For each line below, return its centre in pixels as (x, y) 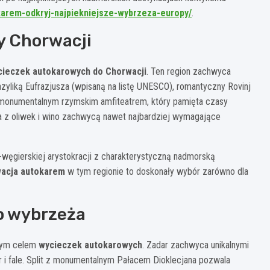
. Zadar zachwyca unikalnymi (196, 245)
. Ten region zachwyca (189, 72)
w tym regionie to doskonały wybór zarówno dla (157, 172)
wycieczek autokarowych (90, 245)
